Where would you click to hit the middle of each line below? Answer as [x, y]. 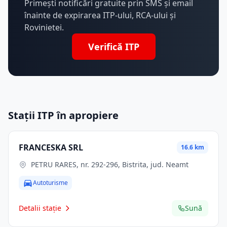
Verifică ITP [113, 47]
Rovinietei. [44, 27]
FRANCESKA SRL [51, 147]
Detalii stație [40, 208]
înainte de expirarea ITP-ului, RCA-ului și [100, 15]
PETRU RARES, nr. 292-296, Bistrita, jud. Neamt [110, 164]
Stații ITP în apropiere [63, 115]
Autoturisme [50, 183]
